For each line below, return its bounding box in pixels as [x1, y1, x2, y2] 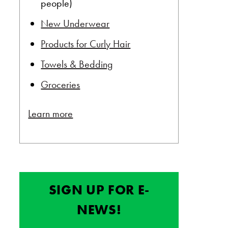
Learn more [28, 107, 73, 121]
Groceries [41, 78, 80, 92]
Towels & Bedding [41, 58, 113, 71]
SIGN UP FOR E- [48, 181, 150, 199]
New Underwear [41, 17, 110, 31]
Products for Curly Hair [41, 37, 131, 51]
